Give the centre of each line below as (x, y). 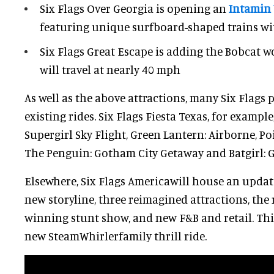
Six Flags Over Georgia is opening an (134, 9)
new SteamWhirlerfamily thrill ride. (116, 236)
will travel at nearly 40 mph (110, 70)
